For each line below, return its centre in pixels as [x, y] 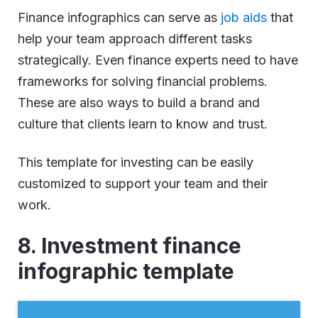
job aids [244, 17]
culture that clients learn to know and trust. [143, 124]
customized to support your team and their [143, 183]
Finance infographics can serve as [119, 17]
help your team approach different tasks [135, 38]
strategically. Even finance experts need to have [158, 60]
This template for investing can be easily [136, 162]
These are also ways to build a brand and [139, 102]
